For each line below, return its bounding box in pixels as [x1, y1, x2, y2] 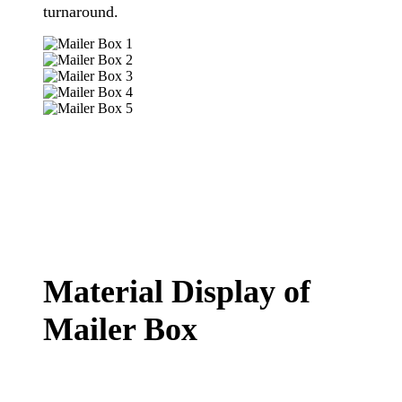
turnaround [43, 2, 114, 21]
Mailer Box [43, 310, 197, 347]
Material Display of [43, 273, 310, 310]
